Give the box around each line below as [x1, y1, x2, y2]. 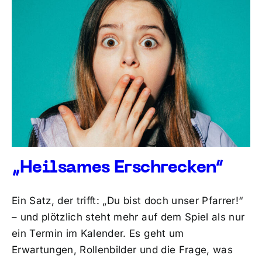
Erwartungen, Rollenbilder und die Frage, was [11, 244, 233, 256]
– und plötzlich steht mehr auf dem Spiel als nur [11, 211, 245, 223]
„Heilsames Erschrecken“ [11, 160, 224, 177]
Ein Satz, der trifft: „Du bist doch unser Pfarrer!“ [11, 195, 243, 207]
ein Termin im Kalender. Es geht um [11, 227, 184, 240]
